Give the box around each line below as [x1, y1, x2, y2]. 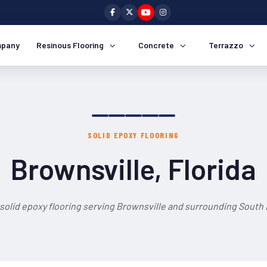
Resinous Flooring [36, 40, 104, 50]
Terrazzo [209, 40, 243, 50]
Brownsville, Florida [11, 151, 256, 186]
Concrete [138, 40, 174, 50]
